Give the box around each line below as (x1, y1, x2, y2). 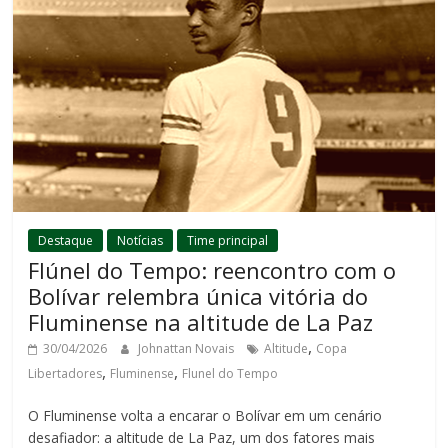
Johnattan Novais (138, 340, 238, 358)
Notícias (117, 232, 164, 250)
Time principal (187, 232, 269, 250)
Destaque (38, 232, 94, 250)
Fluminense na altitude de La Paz (28, 307, 374, 338)
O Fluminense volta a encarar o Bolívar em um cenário (28, 406, 383, 426)
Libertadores (28, 365, 103, 383)
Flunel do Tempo (182, 365, 279, 383)
